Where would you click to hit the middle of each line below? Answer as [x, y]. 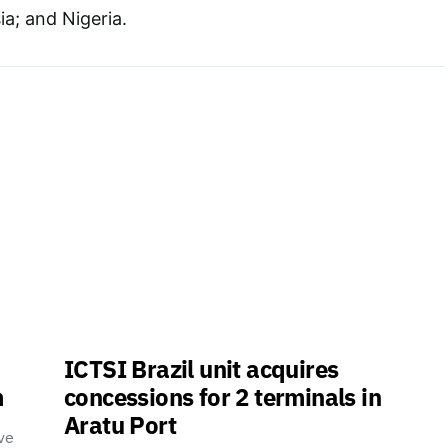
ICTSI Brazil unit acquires [201, 369]
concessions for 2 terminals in [222, 397]
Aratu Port [120, 425]
